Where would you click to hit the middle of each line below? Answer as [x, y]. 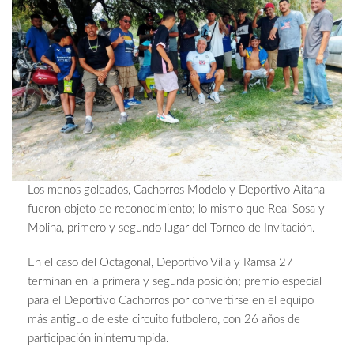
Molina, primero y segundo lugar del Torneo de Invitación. [171, 228]
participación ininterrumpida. [98, 338]
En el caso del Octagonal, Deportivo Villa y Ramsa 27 [160, 262]
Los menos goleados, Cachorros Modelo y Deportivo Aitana [176, 190]
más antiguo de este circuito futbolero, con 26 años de [164, 319]
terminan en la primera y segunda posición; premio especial [175, 281]
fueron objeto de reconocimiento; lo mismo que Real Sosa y [176, 209]
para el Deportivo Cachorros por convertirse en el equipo [171, 300]
